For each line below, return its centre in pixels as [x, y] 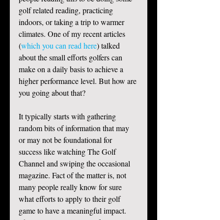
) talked [109, 46]
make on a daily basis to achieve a [72, 69]
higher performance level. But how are [79, 81]
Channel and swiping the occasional [75, 164]
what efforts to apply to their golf [70, 199]
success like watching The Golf [68, 152]
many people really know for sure [71, 187]
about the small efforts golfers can [71, 57]
